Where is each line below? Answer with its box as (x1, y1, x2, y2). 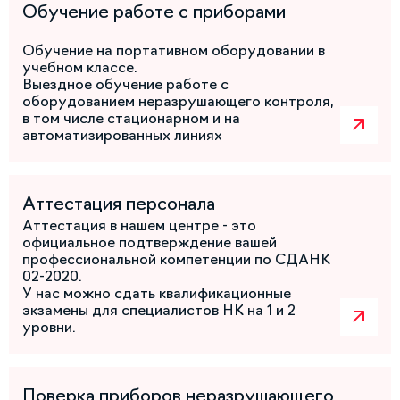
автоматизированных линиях (22, 128, 222, 143)
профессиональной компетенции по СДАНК (22, 252, 330, 267)
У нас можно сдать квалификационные (22, 286, 291, 301)
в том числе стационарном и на (22, 111, 240, 126)
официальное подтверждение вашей (22, 235, 277, 250)
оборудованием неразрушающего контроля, (22, 94, 334, 109)
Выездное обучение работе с (22, 77, 229, 92)
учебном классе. (22, 60, 137, 75)
